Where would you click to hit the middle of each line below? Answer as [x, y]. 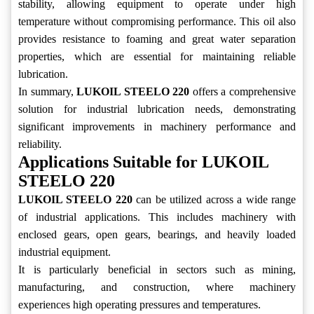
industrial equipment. [64, 252]
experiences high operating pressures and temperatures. [139, 305]
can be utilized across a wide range [214, 200]
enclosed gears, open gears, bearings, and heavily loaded [157, 235]
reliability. [40, 144]
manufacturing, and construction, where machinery [157, 287]
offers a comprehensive [243, 92]
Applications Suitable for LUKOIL [143, 162]
